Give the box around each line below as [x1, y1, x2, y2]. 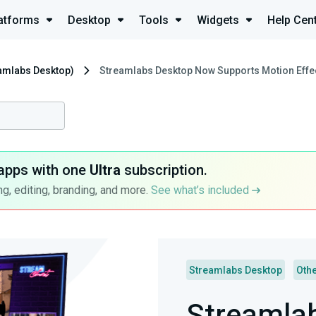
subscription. [120, 162, 207, 179]
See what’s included [150, 183, 252, 197]
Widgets [197, 13, 239, 27]
